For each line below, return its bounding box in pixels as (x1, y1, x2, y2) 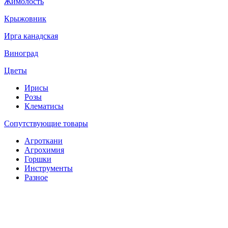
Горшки (24, 155, 51, 164)
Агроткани (24, 136, 63, 146)
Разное (24, 173, 48, 182)
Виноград (4, 49, 38, 58)
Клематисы (24, 102, 64, 111)
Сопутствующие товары (4, 119, 88, 128)
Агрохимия (24, 146, 64, 155)
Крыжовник (4, 14, 46, 23)
